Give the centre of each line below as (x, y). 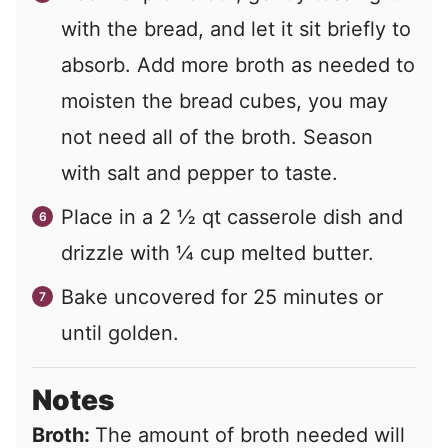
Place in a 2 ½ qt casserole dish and (232, 217)
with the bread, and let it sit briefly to (236, 29)
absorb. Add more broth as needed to (238, 65)
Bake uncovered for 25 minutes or (222, 297)
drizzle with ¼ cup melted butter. (217, 253)
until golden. (120, 333)
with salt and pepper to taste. (199, 173)
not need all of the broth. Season (217, 137)
